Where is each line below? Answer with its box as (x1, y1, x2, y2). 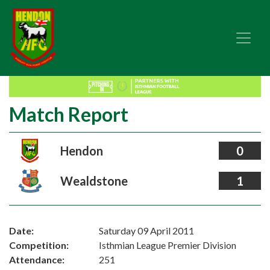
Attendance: (9, 254, 64, 265)
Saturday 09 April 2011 (99, 225, 195, 236)
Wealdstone (60, 174, 128, 188)
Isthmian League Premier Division (99, 239, 237, 251)
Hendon (60, 143, 103, 158)
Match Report (9, 102, 128, 126)
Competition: (9, 239, 69, 251)
